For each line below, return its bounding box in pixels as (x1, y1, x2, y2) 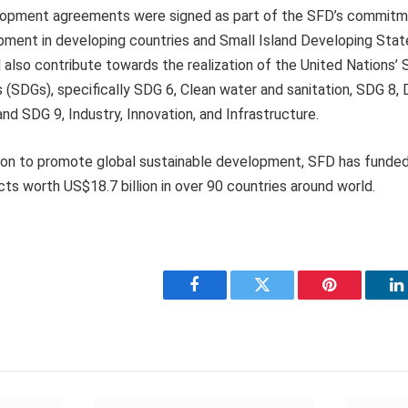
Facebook (193, 290, 258, 307)
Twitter (260, 290, 309, 307)
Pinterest (328, 290, 386, 307)
